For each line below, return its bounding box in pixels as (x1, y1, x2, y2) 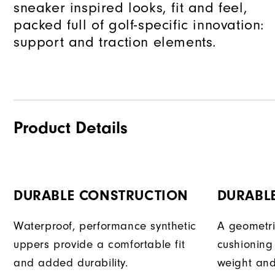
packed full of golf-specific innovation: (14, 15, 265, 33)
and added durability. (14, 255, 128, 269)
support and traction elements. (14, 33, 217, 50)
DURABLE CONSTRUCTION (14, 187, 188, 204)
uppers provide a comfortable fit (14, 237, 185, 251)
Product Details (14, 117, 128, 137)
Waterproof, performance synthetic (14, 219, 196, 233)
